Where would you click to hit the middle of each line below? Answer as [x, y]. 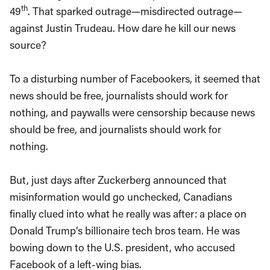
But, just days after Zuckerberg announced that [118, 180]
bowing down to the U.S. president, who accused [122, 247]
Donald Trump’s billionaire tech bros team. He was [125, 230]
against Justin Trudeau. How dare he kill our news [123, 28]
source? [28, 45]
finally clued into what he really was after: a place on [128, 213]
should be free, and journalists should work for [115, 129]
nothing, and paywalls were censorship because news [132, 112]
